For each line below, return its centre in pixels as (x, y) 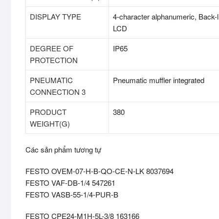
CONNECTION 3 (58, 92)
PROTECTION (54, 60)
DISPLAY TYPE (55, 17)
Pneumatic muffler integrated (159, 80)
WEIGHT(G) (50, 124)
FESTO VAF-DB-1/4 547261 (70, 183)
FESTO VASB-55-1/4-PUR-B (72, 195)
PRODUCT (48, 112)
